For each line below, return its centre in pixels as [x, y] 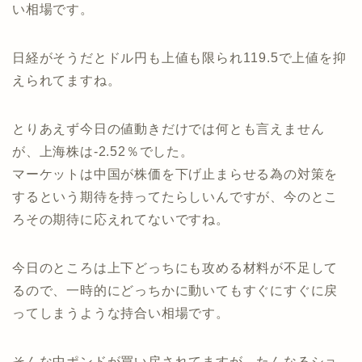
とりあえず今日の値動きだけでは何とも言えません [168, 128]
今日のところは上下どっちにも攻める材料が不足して [175, 267]
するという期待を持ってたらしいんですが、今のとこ [175, 196]
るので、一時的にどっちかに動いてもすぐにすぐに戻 [175, 290]
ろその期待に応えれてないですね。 [121, 219]
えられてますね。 [67, 80]
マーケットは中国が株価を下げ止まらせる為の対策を [175, 174]
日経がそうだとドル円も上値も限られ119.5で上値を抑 [179, 57]
